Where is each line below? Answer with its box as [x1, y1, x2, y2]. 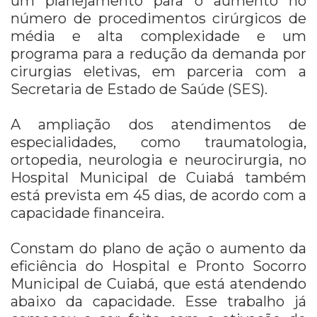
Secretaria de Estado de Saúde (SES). [11, 81, 267, 98]
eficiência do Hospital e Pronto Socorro [11, 258, 306, 275]
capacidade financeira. [11, 204, 164, 222]
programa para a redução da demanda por [11, 45, 306, 63]
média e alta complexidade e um [11, 28, 306, 45]
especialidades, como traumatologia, [11, 134, 306, 151]
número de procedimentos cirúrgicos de [11, 10, 306, 28]
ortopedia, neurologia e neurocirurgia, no [11, 151, 306, 169]
